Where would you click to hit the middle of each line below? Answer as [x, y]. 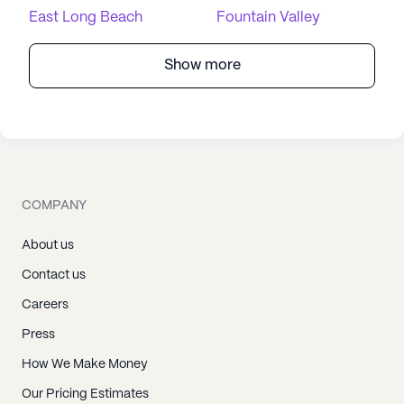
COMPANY [54, 206]
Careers [45, 305]
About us [48, 246]
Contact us [54, 275]
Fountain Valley [268, 18]
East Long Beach [86, 18]
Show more [202, 66]
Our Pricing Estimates [85, 395]
